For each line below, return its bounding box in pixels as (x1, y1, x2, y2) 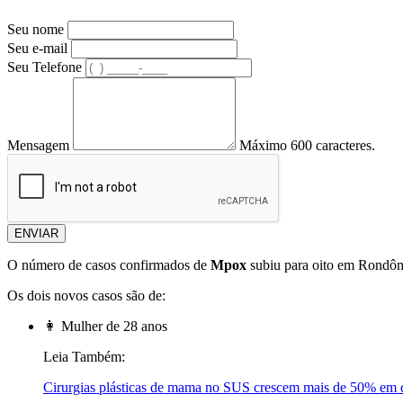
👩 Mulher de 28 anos (43, 318, 167, 335)
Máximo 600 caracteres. (239, 138, 375, 154)
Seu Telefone (7, 59, 82, 76)
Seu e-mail (7, 40, 67, 57)
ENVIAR (14, 227, 58, 241)
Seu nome (7, 22, 64, 38)
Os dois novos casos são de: (7, 288, 166, 304)
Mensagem (7, 138, 69, 154)
